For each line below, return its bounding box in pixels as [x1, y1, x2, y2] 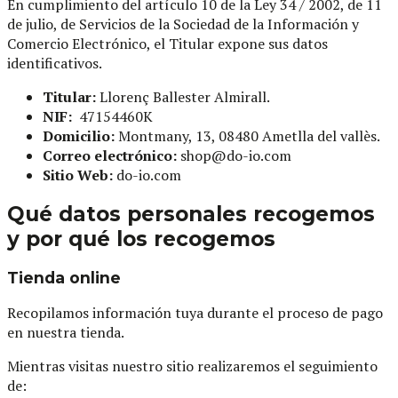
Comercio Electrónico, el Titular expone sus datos [7, 34, 328, 54]
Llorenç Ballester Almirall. [96, 87, 270, 107]
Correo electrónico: [43, 146, 177, 166]
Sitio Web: [43, 165, 113, 186]
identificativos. [7, 53, 102, 74]
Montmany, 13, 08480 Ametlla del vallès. [115, 126, 380, 147]
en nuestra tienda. [7, 322, 124, 342]
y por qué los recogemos [7, 227, 275, 252]
